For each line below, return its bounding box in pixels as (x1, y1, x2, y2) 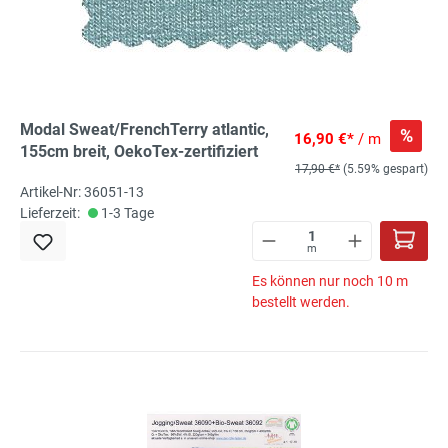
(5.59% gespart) (343, 161, 428, 176)
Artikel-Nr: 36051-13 (20, 183, 144, 200)
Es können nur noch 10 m (252, 272, 408, 289)
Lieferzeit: (20, 204, 80, 221)
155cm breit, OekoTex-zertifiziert (20, 141, 258, 161)
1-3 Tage (98, 204, 154, 221)
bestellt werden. (252, 293, 350, 310)
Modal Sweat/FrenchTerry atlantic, (20, 119, 269, 139)
